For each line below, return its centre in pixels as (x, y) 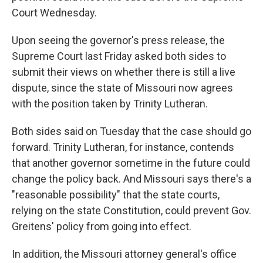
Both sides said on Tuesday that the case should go (131, 131)
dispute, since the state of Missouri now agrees (122, 88)
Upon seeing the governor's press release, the (118, 41)
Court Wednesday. (54, 13)
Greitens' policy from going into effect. (102, 227)
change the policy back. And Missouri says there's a (131, 179)
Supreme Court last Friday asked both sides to (119, 56)
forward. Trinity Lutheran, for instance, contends (123, 147)
